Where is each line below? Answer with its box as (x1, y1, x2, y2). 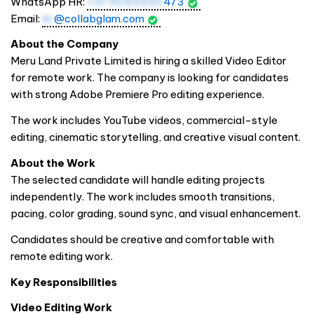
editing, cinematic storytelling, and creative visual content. (11, 130, 301, 144)
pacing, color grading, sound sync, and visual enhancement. (11, 206, 301, 220)
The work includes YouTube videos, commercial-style (11, 114, 278, 128)
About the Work (11, 156, 95, 170)
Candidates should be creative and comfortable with (11, 232, 274, 246)
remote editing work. (11, 249, 113, 263)
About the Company (11, 37, 118, 51)
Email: (11, 11, 42, 25)
